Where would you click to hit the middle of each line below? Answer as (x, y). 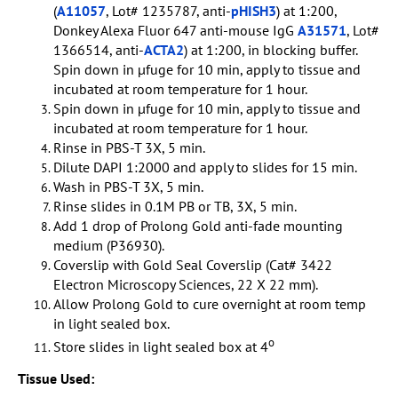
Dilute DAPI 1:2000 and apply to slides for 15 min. (205, 167)
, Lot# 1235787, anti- (168, 11)
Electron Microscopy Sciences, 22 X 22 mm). (186, 285)
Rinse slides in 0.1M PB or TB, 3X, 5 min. (175, 207)
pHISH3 (254, 11)
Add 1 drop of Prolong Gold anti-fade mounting (198, 226)
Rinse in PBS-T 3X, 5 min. (129, 148)
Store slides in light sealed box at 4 (161, 346)
